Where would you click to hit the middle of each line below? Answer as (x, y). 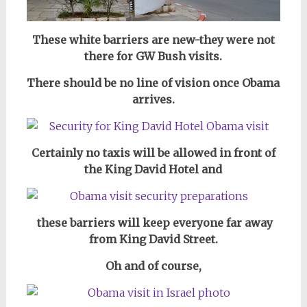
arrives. (153, 100)
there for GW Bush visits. (153, 57)
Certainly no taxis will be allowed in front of (153, 153)
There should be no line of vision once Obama (153, 83)
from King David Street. (153, 240)
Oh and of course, (153, 266)
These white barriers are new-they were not (153, 40)
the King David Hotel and (153, 170)
